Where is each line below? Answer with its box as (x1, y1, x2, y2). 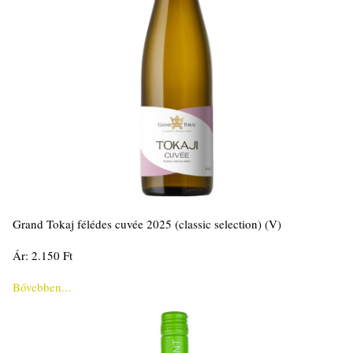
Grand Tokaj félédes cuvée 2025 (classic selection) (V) (13, 216, 281, 232)
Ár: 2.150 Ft (13, 247, 72, 264)
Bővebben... (13, 279, 71, 295)
